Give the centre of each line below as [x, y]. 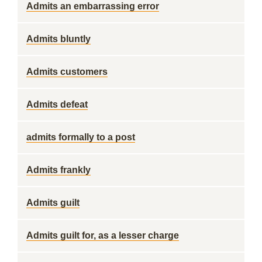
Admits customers [67, 72]
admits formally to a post [81, 137]
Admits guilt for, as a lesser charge [103, 235]
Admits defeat [57, 104]
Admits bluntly [58, 39]
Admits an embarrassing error [93, 6]
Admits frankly [58, 170]
